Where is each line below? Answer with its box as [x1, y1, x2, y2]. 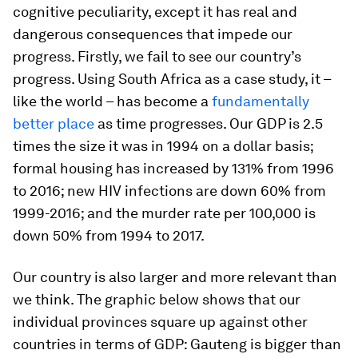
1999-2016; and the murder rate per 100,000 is [13, 205, 316, 222]
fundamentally [212, 93, 309, 110]
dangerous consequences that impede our [13, 26, 292, 43]
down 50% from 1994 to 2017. [13, 227, 205, 245]
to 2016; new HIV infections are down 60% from [13, 182, 326, 200]
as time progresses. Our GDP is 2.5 [94, 115, 323, 133]
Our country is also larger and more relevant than [13, 268, 337, 286]
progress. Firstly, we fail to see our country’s [13, 48, 301, 66]
